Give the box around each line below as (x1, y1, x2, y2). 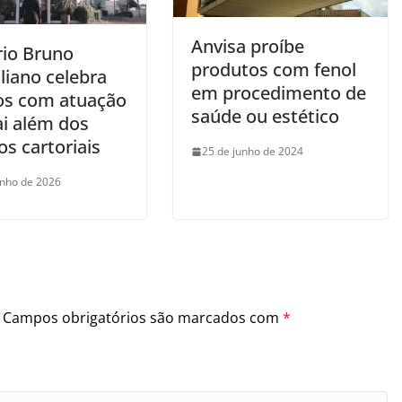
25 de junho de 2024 (201, 144, 303, 160)
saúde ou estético (190, 104, 339, 129)
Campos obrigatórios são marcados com (3, 308, 283, 328)
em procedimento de (190, 81, 366, 106)
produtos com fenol (190, 57, 356, 83)
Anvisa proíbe (190, 34, 304, 59)
